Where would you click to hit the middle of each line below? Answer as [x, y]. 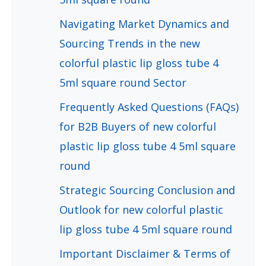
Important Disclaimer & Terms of [145, 253]
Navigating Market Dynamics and [144, 23]
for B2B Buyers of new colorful [138, 126]
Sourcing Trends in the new [130, 43]
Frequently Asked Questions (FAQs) [149, 107]
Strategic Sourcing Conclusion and [147, 190]
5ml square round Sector [123, 82]
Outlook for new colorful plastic [141, 209]
